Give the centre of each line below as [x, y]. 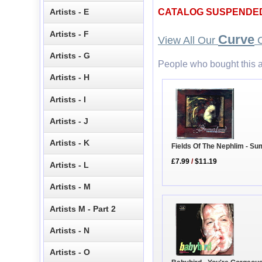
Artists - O [70, 252]
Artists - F [70, 34]
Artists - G [70, 55]
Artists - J [69, 121]
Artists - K [70, 143]
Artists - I [68, 99]
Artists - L [70, 165]
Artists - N [70, 230]
